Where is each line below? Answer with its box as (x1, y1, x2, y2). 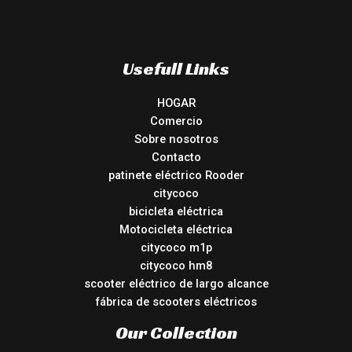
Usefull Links (123, 57, 229, 79)
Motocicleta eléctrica (119, 222, 233, 236)
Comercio (149, 113, 203, 128)
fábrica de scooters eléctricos (95, 294, 257, 309)
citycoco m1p (140, 240, 212, 255)
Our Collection (115, 321, 237, 343)
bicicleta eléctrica (129, 203, 223, 218)
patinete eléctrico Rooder (108, 167, 244, 182)
